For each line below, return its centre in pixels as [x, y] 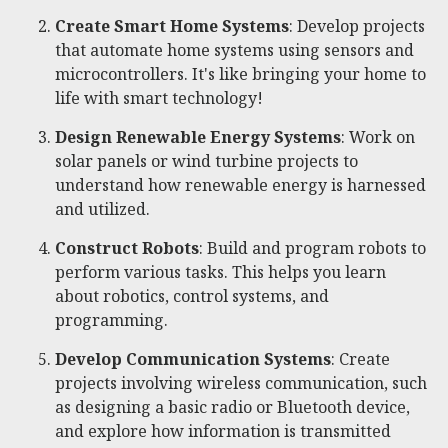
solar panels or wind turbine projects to [206, 161]
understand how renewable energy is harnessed [240, 185]
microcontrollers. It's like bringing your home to [240, 74]
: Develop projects [357, 26]
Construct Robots [127, 248]
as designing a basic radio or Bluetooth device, [232, 407]
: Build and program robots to [312, 248]
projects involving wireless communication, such [241, 383]
